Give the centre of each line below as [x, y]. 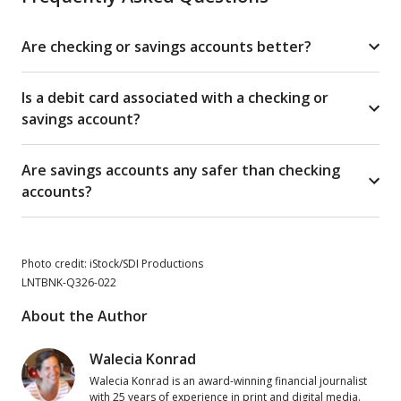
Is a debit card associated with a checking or [175, 97]
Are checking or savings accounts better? [166, 46]
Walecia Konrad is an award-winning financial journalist [228, 380]
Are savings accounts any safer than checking [181, 170]
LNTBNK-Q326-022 [69, 282]
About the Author [85, 316]
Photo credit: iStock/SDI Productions [112, 263]
